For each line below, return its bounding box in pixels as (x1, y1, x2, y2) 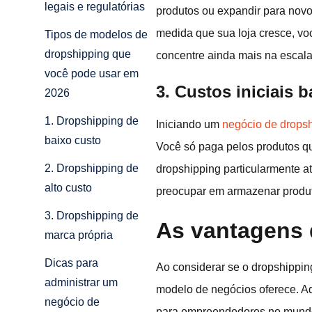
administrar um (45, 276, 118, 289)
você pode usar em (45, 68, 139, 80)
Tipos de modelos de (45, 29, 148, 41)
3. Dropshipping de (45, 210, 139, 222)
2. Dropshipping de (45, 162, 139, 175)
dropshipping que (45, 48, 131, 61)
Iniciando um (156, 118, 222, 130)
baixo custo (45, 134, 101, 147)
